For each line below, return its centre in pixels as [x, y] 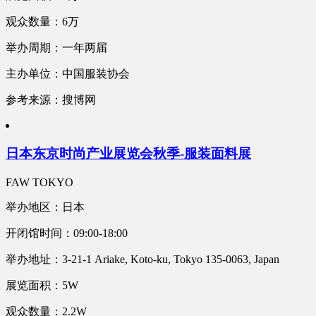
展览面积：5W [42, 286]
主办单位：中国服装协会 [68, 73]
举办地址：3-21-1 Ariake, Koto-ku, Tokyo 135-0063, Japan [142, 260]
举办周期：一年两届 [56, 47]
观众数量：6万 [42, 21]
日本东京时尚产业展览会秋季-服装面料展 [128, 154]
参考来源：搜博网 [51, 99]
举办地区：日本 [45, 207]
